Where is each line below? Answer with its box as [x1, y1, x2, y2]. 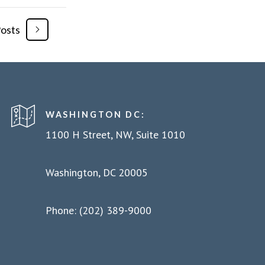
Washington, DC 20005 [45, 165, 148, 179]
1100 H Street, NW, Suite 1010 [45, 127, 185, 141]
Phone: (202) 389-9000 [45, 203, 151, 217]
